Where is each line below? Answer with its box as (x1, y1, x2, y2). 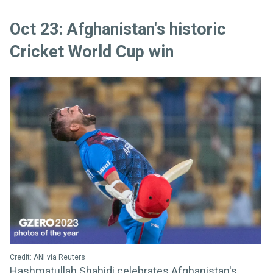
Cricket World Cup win (10, 42, 174, 62)
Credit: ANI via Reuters (10, 253, 85, 262)
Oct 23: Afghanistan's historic (10, 19, 226, 40)
